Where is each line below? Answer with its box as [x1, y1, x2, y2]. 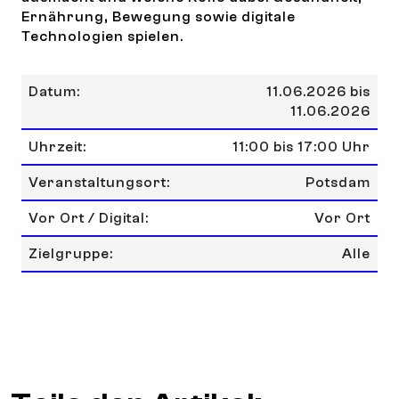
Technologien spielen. [21, 28, 183, 45]
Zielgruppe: [28, 246, 113, 262]
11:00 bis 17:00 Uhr [232, 139, 370, 155]
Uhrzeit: [28, 139, 86, 155]
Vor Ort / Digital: [28, 210, 149, 226]
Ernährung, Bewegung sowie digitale [21, 9, 296, 25]
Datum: [28, 84, 80, 100]
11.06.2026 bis [266, 84, 370, 100]
